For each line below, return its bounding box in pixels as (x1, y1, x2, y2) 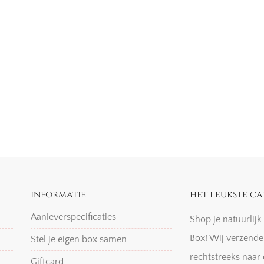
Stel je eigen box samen (30, 233, 127, 245)
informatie (30, 187, 86, 201)
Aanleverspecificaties (30, 211, 116, 222)
